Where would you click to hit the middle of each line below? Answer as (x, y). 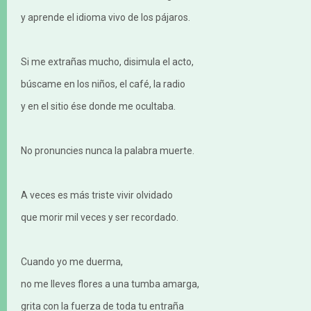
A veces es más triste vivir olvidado (97, 195)
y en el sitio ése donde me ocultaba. (98, 107)
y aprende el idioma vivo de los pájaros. (106, 18)
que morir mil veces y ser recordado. (100, 218)
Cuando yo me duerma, (72, 262)
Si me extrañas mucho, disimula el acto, (107, 62)
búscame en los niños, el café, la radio (103, 84)
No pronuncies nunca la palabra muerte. (108, 151)
